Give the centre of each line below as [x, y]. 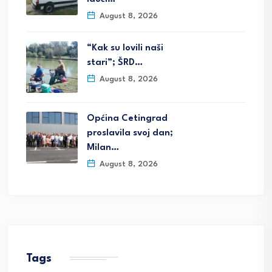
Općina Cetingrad [127, 119]
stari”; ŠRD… [115, 63]
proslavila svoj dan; [130, 134]
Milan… [103, 148]
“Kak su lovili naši [125, 49]
